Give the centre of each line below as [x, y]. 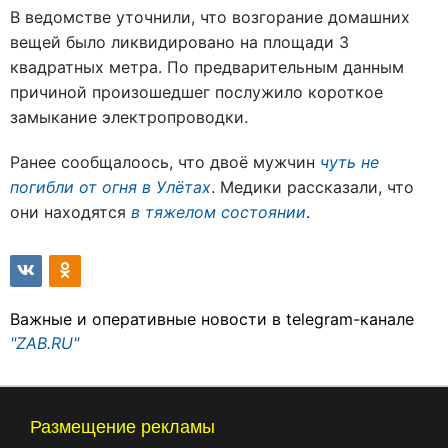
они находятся [70, 211]
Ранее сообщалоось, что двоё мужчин [165, 161]
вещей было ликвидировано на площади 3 [179, 41]
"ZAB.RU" [44, 342]
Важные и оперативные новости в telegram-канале [212, 318]
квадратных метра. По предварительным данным [207, 66]
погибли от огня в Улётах [110, 186]
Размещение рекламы [122, 426]
